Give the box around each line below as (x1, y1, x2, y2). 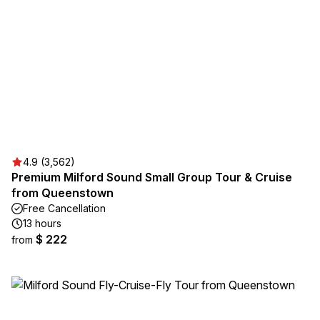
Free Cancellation (23, 202, 106, 214)
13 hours (23, 217, 61, 229)
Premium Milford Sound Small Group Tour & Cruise (11, 170, 292, 184)
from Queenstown (11, 186, 114, 200)
